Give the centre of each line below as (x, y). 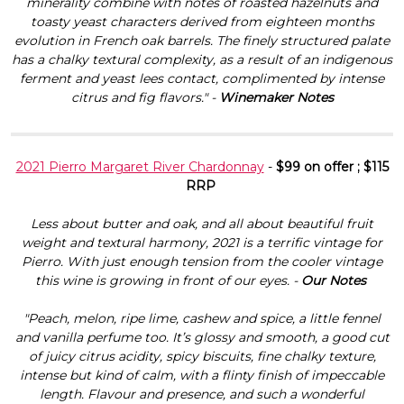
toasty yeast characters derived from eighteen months (202, 21)
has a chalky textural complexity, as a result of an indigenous (202, 59)
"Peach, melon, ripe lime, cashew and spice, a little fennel (202, 318)
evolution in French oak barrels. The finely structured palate (202, 40)
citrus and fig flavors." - (145, 97)
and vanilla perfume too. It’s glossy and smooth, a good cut (202, 337)
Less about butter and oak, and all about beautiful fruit (202, 223)
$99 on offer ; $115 (332, 166)
